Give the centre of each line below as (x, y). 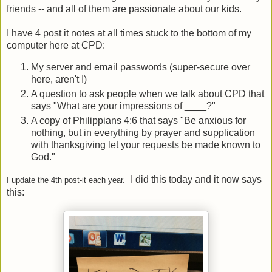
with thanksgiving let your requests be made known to (146, 144)
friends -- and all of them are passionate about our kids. (125, 8)
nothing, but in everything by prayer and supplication (143, 132)
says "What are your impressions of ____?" (123, 106)
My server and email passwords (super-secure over (141, 67)
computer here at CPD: (56, 45)
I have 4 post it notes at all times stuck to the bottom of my (129, 33)
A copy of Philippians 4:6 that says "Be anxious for (138, 120)
